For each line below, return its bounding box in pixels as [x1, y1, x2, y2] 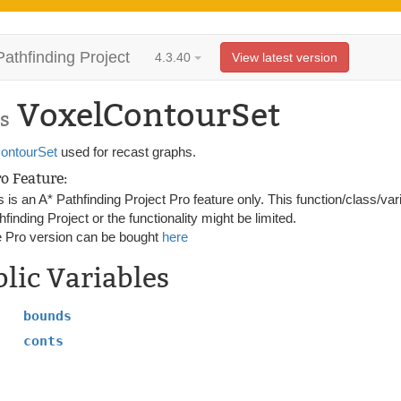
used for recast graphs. [57, 144, 196, 159]
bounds [23, 308, 73, 324]
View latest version [232, 50, 337, 64]
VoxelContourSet [10, 96, 280, 135]
